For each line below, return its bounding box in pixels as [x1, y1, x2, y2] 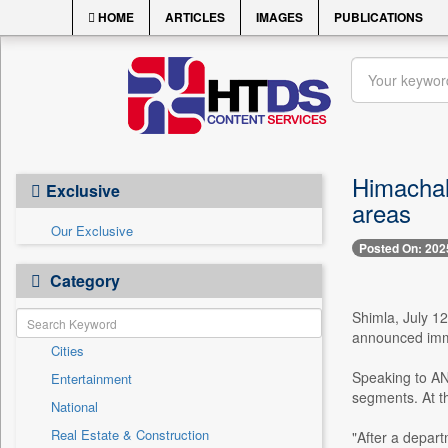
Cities [51, 341, 84, 360]
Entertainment [51, 369, 132, 388]
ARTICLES [165, 8, 225, 26]
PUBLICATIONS [334, 8, 423, 26]
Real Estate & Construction [51, 425, 209, 444]
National [51, 397, 98, 416]
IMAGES [256, 8, 303, 26]
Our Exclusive [51, 221, 133, 240]
